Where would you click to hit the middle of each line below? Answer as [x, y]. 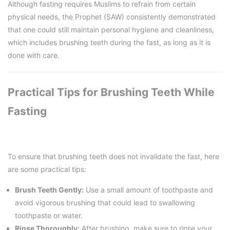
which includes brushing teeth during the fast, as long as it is [109, 42]
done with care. [34, 55]
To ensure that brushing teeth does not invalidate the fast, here [113, 157]
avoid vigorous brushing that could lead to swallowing [105, 203]
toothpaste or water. [49, 216]
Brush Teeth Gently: [49, 190]
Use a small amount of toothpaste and [148, 190]
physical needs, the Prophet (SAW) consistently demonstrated [112, 16]
